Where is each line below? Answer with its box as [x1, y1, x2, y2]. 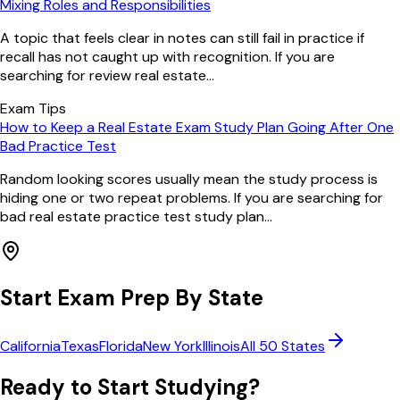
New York [143, 337, 203, 356]
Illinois [203, 337, 240, 356]
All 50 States [240, 337, 325, 356]
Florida [99, 337, 143, 356]
